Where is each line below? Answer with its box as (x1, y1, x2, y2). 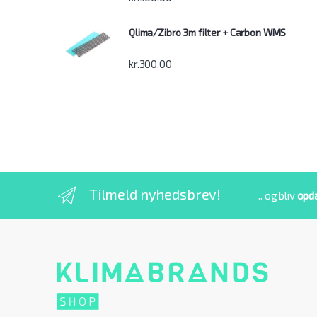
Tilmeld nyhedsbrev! (88, 185, 221, 203)
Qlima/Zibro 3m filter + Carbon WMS (129, 26, 287, 39)
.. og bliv (258, 189, 297, 202)
